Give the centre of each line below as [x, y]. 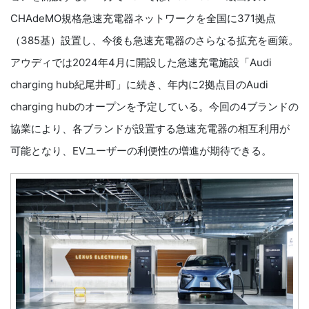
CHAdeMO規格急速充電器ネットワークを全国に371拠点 [143, 18]
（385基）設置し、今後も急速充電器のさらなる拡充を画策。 [154, 40]
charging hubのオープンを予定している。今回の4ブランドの [154, 106]
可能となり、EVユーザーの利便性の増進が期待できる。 [141, 150]
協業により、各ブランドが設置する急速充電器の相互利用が [150, 128]
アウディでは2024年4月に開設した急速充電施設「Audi [141, 62]
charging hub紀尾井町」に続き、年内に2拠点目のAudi [139, 84]
